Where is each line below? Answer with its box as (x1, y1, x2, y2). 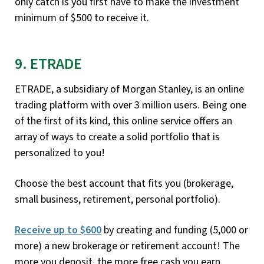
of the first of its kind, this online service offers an (15, 113, 232, 128)
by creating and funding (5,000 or (101, 222, 248, 237)
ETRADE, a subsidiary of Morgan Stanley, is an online (15, 81, 244, 97)
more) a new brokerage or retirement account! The (15, 238, 240, 253)
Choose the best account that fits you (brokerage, (15, 176, 233, 191)
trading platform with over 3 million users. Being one (15, 97, 246, 113)
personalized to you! (15, 145, 105, 160)
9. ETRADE (15, 53, 82, 76)
